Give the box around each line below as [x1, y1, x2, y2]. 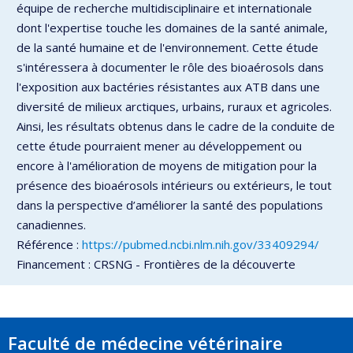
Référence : [17, 236, 82, 252]
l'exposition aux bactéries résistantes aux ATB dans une [17, 78, 320, 95]
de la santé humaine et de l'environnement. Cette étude [17, 39, 318, 55]
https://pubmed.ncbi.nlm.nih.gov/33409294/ [82, 236, 319, 252]
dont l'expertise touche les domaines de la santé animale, [17, 19, 328, 35]
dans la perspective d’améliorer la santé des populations [17, 196, 323, 213]
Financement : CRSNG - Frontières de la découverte [17, 255, 295, 272]
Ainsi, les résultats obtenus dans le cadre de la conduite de [17, 117, 335, 134]
